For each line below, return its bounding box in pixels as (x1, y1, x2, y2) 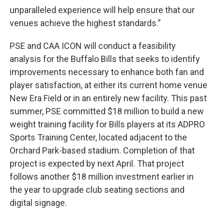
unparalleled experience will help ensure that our (10, 4, 195, 15)
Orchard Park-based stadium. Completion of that (10, 145, 195, 155)
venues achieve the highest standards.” (10, 17, 161, 28)
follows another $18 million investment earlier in (10, 171, 194, 182)
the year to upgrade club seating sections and (10, 184, 185, 195)
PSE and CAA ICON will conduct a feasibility (10, 40, 176, 51)
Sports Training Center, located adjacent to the (10, 132, 187, 142)
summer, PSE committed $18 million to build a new (10, 106, 204, 116)
